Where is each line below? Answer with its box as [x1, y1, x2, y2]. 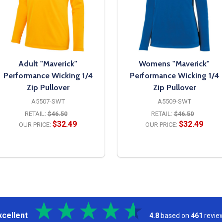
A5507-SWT [31, 97, 65, 105]
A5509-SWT [157, 97, 191, 105]
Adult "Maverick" [18, 58, 77, 68]
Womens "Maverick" [139, 58, 210, 68]
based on [161, 211, 191, 220]
